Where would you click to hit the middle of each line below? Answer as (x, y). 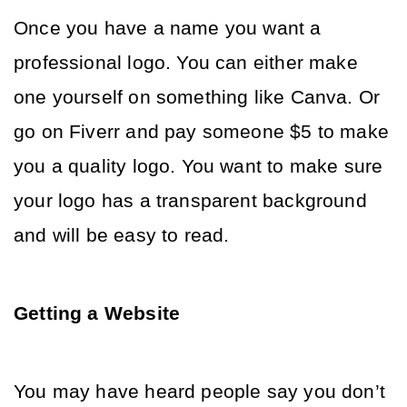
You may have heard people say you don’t (200, 392)
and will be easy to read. (124, 235)
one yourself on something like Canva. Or (197, 97)
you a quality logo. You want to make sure (199, 166)
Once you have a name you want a (168, 28)
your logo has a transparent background (190, 201)
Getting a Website (100, 313)
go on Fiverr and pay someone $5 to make (202, 132)
